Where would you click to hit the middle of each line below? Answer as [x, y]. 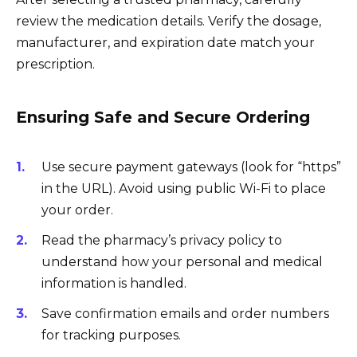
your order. [77, 210]
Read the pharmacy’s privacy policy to [162, 240]
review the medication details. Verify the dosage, [169, 22]
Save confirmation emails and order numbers [185, 313]
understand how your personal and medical [182, 261]
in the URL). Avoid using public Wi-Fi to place [184, 188]
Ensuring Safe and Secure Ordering [163, 118]
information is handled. [114, 283]
